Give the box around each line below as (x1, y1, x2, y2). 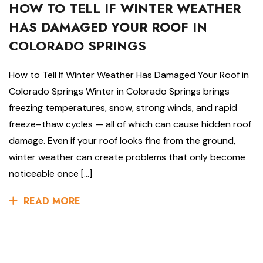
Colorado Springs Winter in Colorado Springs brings (9, 85, 230, 97)
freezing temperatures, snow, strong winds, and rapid (9, 101, 237, 114)
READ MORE (23, 194, 80, 208)
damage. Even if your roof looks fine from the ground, (9, 134, 235, 147)
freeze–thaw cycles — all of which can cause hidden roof (9, 117, 251, 130)
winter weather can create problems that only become (9, 150, 245, 163)
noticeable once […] (9, 167, 92, 180)
